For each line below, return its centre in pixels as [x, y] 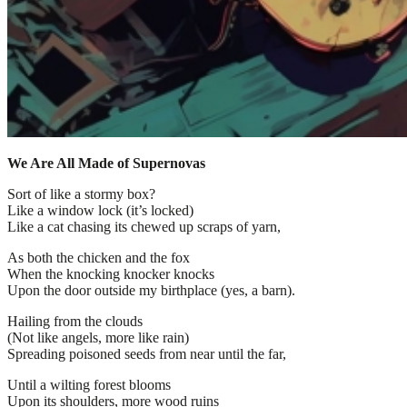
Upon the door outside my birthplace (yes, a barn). [151, 290]
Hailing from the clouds [75, 321]
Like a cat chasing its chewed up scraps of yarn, [144, 226]
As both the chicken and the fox [99, 257]
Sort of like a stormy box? [81, 194]
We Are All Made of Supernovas [106, 163]
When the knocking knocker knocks [111, 273]
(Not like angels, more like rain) [98, 337]
